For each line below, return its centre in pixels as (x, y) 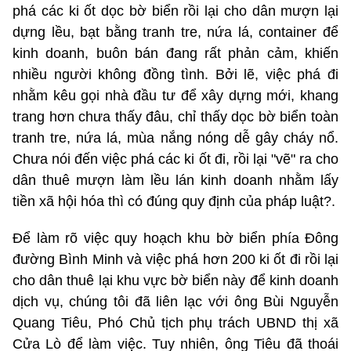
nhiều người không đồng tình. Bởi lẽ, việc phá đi (175, 75)
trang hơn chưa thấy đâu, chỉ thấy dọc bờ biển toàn (175, 117)
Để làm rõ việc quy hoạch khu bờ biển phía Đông (175, 239)
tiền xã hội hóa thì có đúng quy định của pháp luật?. (174, 202)
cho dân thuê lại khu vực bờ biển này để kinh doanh (175, 281)
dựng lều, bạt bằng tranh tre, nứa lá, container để (175, 33)
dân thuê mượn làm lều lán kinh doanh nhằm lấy (175, 181)
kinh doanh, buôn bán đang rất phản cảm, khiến (175, 54)
